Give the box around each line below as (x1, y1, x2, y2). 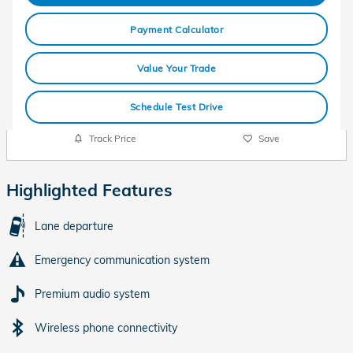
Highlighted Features (6, 179, 173, 200)
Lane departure (35, 218, 113, 233)
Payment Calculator (130, 23, 223, 35)
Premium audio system (35, 286, 150, 301)
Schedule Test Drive (129, 101, 224, 113)
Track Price (88, 132, 136, 144)
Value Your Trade (137, 61, 216, 74)
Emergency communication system (35, 252, 210, 267)
